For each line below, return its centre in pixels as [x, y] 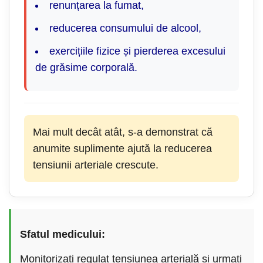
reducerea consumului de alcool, [125, 28]
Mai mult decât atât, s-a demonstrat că [123, 132]
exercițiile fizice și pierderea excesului [137, 51]
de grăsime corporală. [86, 68]
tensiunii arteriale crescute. [96, 165]
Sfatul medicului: [63, 234]
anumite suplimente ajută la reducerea [122, 148]
